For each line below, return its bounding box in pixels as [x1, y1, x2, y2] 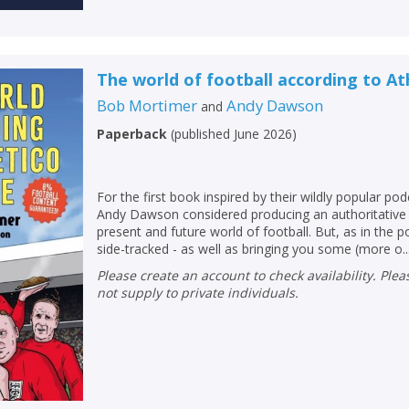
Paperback [97, 125, 168, 143]
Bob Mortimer [97, 95, 198, 117]
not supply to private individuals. [97, 284, 299, 302]
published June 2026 [174, 125, 293, 143]
